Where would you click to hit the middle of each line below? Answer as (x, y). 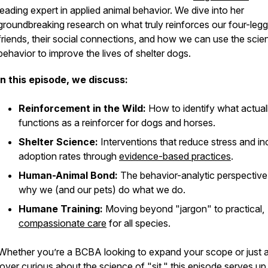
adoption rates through (69, 156)
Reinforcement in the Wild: (82, 108)
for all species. (138, 223)
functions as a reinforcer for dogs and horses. (117, 123)
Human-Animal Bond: (68, 175)
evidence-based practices (175, 156)
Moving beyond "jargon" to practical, (184, 209)
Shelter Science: (58, 142)
